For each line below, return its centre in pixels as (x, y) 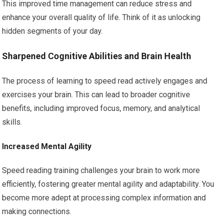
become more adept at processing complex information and (104, 198)
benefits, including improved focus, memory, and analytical (101, 109)
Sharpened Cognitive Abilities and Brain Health (97, 56)
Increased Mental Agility (47, 147)
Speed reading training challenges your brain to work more (101, 171)
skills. (12, 122)
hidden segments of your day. (53, 31)
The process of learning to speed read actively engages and (105, 81)
